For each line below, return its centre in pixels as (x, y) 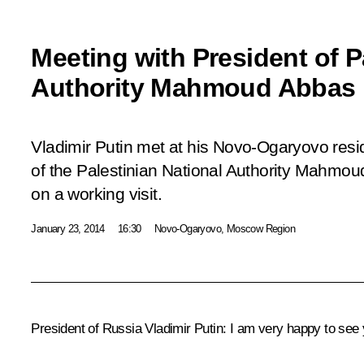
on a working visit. (96, 194)
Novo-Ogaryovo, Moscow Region (224, 228)
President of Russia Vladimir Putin (127, 328)
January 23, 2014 (68, 228)
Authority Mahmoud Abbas (193, 87)
